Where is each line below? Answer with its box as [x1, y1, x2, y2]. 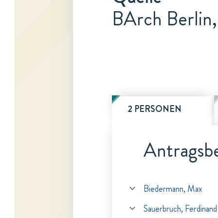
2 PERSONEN [127, 103, 182, 115]
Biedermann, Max [144, 182, 202, 195]
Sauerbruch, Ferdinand [144, 202, 217, 215]
